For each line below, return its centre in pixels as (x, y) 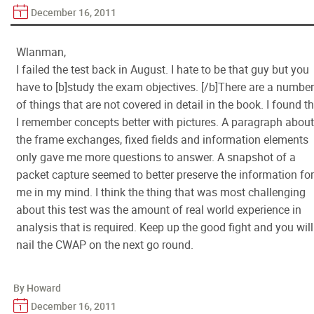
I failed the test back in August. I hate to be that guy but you (163, 69)
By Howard (37, 288)
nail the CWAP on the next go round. (105, 245)
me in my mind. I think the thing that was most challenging (161, 192)
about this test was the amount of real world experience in (159, 210)
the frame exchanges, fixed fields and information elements (162, 139)
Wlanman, (41, 52)
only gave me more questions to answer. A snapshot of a (156, 157)
